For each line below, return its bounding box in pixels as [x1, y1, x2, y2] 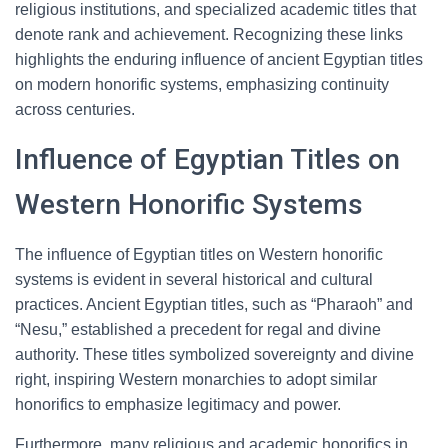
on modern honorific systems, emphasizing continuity [15, 76, 389, 93]
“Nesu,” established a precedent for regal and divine [15, 321, 381, 338]
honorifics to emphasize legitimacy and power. [15, 396, 341, 413]
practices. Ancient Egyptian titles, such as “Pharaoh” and [15, 296, 413, 313]
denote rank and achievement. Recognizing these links [15, 26, 403, 43]
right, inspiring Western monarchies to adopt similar [15, 371, 377, 388]
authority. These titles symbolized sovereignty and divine [15, 346, 414, 363]
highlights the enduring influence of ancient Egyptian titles [15, 51, 423, 68]
